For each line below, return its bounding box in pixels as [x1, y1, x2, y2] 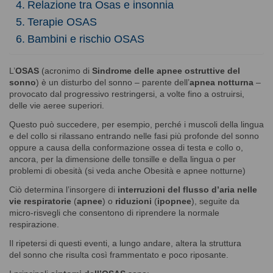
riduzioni [115, 196, 152, 206]
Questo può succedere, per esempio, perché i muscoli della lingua [9, 119, 264, 129]
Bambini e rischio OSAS [27, 32, 144, 45]
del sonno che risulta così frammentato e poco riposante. [9, 249, 229, 260]
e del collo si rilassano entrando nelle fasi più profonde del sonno [9, 130, 259, 141]
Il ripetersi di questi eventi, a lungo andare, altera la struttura [9, 238, 241, 248]
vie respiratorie [9, 196, 71, 206]
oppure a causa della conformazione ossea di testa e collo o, [9, 142, 243, 152]
